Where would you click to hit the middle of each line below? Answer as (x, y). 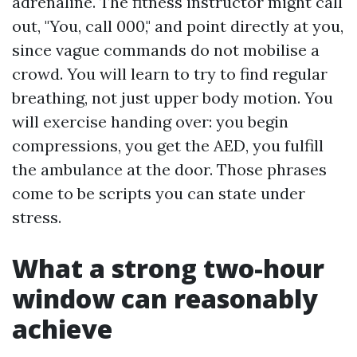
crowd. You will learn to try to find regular (170, 74)
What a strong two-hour (168, 268)
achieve (62, 329)
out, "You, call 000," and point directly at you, (178, 26)
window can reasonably (165, 298)
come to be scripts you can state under (159, 193)
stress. (37, 217)
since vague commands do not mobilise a (166, 50)
